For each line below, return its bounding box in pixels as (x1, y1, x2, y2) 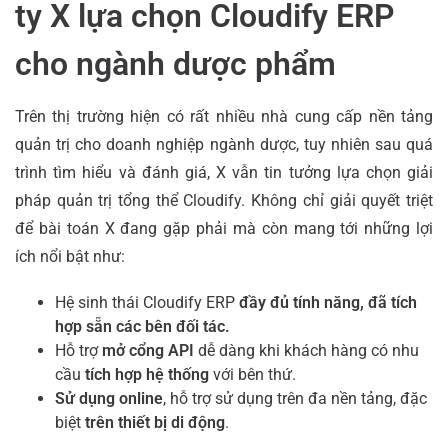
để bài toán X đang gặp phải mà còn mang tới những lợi (15, 218, 433, 238)
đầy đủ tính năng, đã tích (239, 292, 417, 312)
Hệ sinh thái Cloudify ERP (55, 292, 239, 312)
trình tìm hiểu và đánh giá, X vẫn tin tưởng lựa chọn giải (15, 162, 433, 182)
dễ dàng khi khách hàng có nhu (194, 340, 419, 360)
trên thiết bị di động (81, 412, 225, 432)
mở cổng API (102, 340, 194, 360)
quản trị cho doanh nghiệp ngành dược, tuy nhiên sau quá (15, 134, 433, 154)
